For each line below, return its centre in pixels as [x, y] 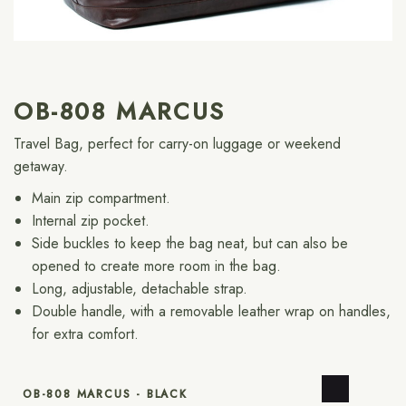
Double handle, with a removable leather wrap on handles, [211, 312]
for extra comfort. [85, 334]
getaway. [41, 167]
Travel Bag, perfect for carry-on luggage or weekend [178, 144]
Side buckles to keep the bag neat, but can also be [190, 244]
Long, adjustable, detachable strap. [140, 289]
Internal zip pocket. [91, 221]
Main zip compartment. [101, 198]
